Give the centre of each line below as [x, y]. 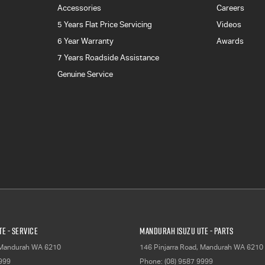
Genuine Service [85, 75]
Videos [229, 25]
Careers [231, 8]
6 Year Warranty [85, 41]
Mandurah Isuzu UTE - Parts [186, 231]
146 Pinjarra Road [168, 248]
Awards [230, 41]
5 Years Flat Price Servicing [104, 25]
